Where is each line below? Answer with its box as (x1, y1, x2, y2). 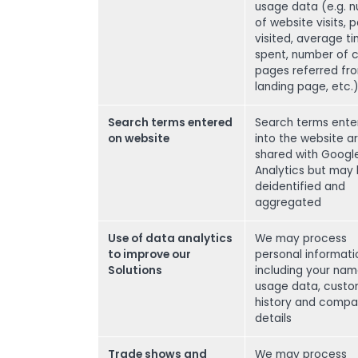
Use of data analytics (108, 231, 233, 246)
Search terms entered (108, 115, 233, 130)
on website (108, 131, 169, 146)
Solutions (108, 263, 162, 278)
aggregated (255, 195, 321, 210)
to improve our (108, 247, 191, 262)
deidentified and (255, 179, 345, 194)
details (255, 311, 292, 326)
